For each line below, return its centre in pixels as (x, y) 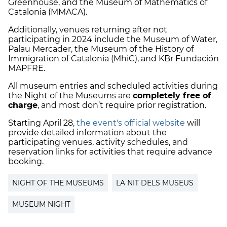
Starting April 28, (42, 123)
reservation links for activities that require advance (110, 152)
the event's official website (131, 123)
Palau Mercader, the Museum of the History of (101, 49)
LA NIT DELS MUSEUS (155, 183)
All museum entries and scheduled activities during (113, 86)
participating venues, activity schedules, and (98, 142)
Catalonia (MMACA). (50, 12)
